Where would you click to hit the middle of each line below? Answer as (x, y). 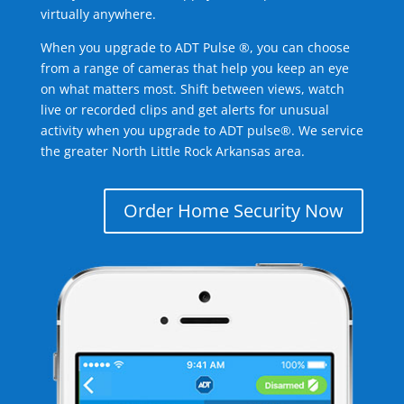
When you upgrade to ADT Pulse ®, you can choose (195, 47)
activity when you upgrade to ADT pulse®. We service (202, 130)
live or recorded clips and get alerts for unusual (184, 110)
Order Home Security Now (234, 211)
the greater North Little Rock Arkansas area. (172, 151)
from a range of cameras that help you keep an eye (194, 68)
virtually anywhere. (98, 14)
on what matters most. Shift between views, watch (192, 89)
